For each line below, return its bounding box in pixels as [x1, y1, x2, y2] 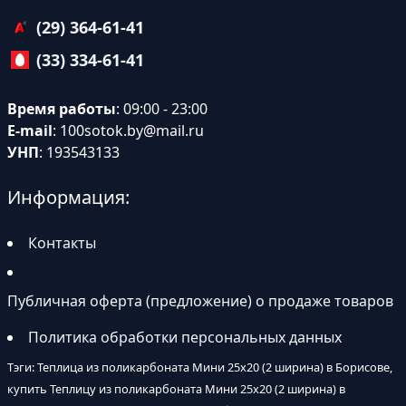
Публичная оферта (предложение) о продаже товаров [7, 291, 393, 311]
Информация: [7, 185, 130, 209]
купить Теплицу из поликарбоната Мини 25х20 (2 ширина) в [7, 381, 345, 397]
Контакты [28, 233, 96, 253]
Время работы [7, 99, 116, 119]
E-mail [7, 121, 53, 140]
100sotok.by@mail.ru [60, 121, 204, 140]
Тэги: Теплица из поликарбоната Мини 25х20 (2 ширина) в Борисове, [7, 359, 392, 375]
